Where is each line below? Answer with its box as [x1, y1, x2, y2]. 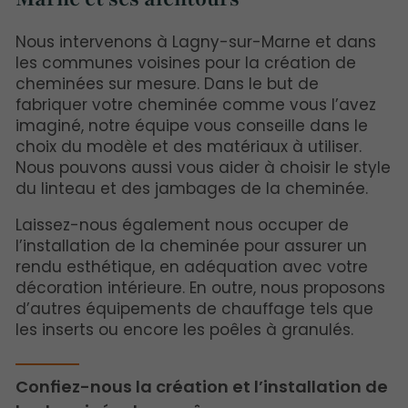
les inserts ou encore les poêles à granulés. [15, 318, 354, 341]
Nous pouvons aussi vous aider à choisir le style [15, 156, 392, 178]
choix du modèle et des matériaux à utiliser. [15, 135, 362, 158]
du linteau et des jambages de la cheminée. [15, 177, 369, 199]
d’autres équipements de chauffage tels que [15, 297, 374, 320]
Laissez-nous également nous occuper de [15, 213, 350, 236]
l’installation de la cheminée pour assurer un [15, 234, 368, 257]
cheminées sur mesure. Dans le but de [15, 72, 320, 95]
